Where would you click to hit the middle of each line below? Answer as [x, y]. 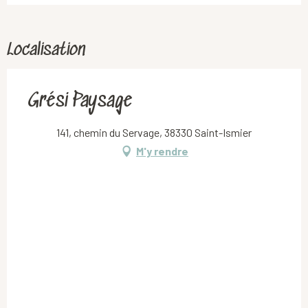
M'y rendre [162, 151]
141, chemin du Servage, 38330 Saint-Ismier [154, 133]
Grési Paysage [80, 102]
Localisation [46, 51]
